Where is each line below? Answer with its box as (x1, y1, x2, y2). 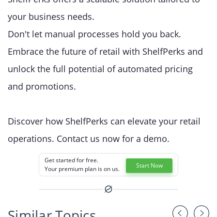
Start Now (136, 161, 163, 170)
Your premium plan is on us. (44, 165, 120, 173)
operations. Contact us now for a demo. (8, 133, 170, 145)
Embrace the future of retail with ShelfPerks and (8, 46, 203, 58)
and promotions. (8, 80, 76, 93)
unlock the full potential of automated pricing (8, 63, 193, 75)
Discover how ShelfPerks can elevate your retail (8, 115, 201, 127)
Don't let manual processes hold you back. (8, 28, 181, 40)
